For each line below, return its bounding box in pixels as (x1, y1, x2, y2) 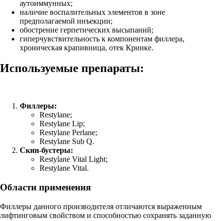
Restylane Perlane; (39, 128, 97, 137)
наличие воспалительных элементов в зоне (20, 7, 165, 16)
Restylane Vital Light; (39, 155, 108, 164)
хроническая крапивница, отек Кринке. (20, 43, 153, 52)
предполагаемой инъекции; (20, 16, 112, 25)
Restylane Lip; (39, 119, 85, 128)
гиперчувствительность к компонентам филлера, (20, 34, 184, 43)
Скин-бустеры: (20, 146, 73, 155)
